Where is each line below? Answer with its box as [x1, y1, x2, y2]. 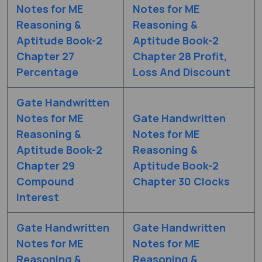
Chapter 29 [16, 158, 75, 173]
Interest [16, 189, 59, 204]
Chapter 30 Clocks [133, 174, 230, 188]
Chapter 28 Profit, [133, 49, 227, 63]
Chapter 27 [16, 49, 74, 63]
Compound [16, 174, 74, 188]
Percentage [16, 64, 78, 79]
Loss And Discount [133, 64, 230, 79]
